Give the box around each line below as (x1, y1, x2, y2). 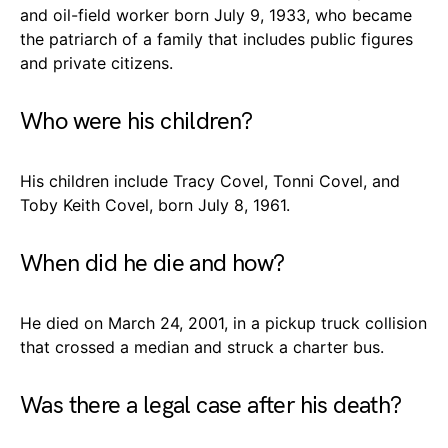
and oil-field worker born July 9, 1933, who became (20, 4, 412, 25)
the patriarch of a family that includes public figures (20, 28, 413, 49)
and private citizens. (20, 52, 173, 73)
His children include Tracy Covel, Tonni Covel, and (20, 170, 400, 191)
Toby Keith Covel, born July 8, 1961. (20, 194, 290, 215)
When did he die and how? (20, 248, 285, 278)
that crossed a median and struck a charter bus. (20, 336, 384, 357)
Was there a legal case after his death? (20, 390, 402, 420)
